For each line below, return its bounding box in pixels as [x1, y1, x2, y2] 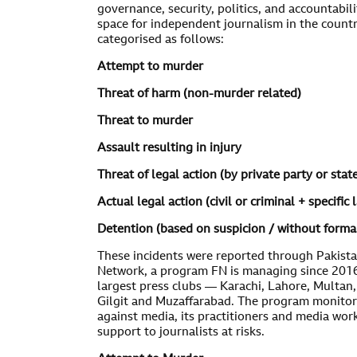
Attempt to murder [97, 61, 203, 73]
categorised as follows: [97, 34, 224, 46]
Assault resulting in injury [97, 143, 241, 155]
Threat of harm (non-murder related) [97, 88, 301, 100]
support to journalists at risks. [97, 327, 265, 339]
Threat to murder [97, 116, 193, 127]
